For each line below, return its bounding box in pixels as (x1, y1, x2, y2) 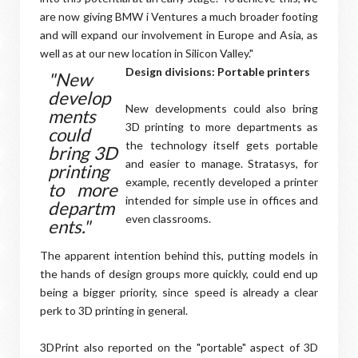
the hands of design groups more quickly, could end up (40, 267, 318, 280)
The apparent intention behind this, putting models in (40, 249, 318, 262)
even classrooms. (125, 212, 211, 225)
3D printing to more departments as (125, 120, 318, 133)
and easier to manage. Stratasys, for (125, 157, 318, 170)
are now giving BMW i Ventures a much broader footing (40, 10, 318, 23)
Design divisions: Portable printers (125, 65, 310, 78)
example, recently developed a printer (125, 175, 318, 189)
